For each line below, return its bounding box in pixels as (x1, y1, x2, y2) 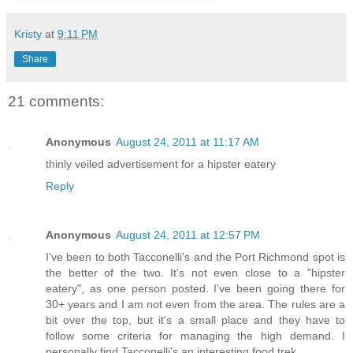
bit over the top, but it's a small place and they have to (46, 313, 345, 326)
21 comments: (8, 92, 104, 110)
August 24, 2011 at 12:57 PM (116, 228, 260, 241)
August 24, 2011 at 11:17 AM (116, 135, 259, 148)
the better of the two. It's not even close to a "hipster (46, 266, 345, 279)
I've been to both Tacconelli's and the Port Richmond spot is (46, 250, 345, 263)
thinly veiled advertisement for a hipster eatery (46, 157, 276, 170)
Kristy (14, 27, 42, 40)
